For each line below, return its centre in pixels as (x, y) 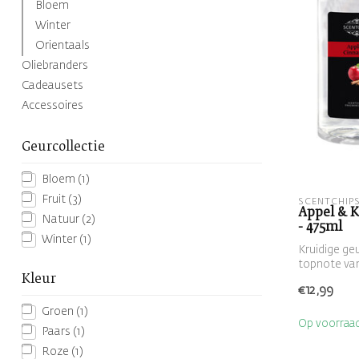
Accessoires (52, 106)
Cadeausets (52, 86)
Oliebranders (55, 66)
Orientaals (63, 46)
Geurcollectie (63, 147)
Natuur (62, 220)
